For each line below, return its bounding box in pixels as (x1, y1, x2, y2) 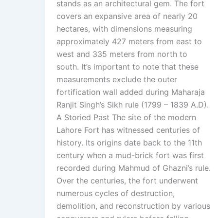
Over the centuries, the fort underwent (56, 176, 198, 186)
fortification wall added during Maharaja (56, 87, 205, 97)
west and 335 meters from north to (56, 49, 187, 59)
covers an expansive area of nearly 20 (56, 11, 198, 21)
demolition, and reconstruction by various (56, 201, 210, 211)
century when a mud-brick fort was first (56, 150, 204, 161)
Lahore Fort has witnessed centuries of (56, 125, 200, 135)
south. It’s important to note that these (56, 62, 199, 72)
